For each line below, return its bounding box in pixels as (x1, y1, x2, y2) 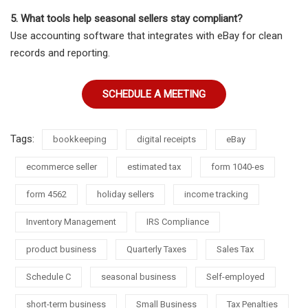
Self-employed (206, 272, 265, 283)
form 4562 (26, 189, 67, 200)
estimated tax (127, 162, 181, 173)
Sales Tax (217, 244, 254, 255)
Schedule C (26, 272, 71, 283)
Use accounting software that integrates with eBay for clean (10, 30, 283, 43)
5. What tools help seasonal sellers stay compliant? (10, 12, 243, 25)
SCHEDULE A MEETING (102, 88, 206, 101)
